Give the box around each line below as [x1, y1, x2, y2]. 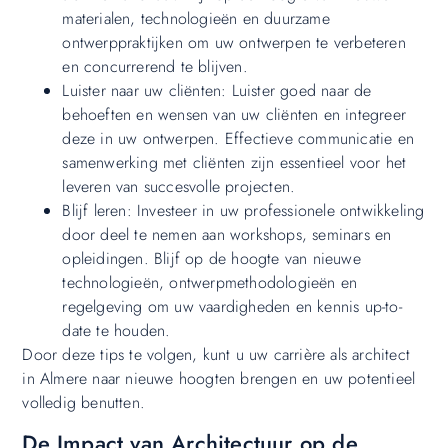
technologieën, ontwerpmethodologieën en [62, 271, 358, 295]
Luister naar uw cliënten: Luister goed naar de [62, 79, 372, 103]
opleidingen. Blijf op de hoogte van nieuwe [62, 247, 361, 271]
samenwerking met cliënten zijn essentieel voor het [62, 151, 407, 175]
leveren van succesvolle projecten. [62, 175, 296, 199]
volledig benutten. [22, 391, 145, 415]
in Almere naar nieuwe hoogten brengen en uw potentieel [22, 367, 416, 391]
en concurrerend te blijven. [62, 55, 248, 79]
